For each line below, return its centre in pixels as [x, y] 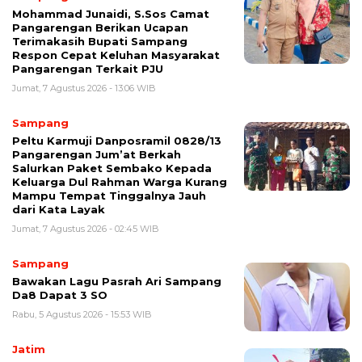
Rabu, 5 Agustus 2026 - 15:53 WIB [82, 315]
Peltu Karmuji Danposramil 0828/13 [117, 141]
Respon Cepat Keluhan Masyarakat [116, 55]
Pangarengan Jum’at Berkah [97, 155]
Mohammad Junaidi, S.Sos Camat [111, 14]
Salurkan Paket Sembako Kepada [112, 168]
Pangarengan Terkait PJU [88, 69]
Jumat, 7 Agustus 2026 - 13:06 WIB [84, 88]
